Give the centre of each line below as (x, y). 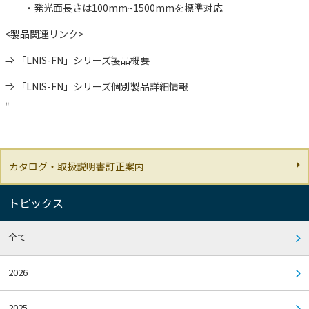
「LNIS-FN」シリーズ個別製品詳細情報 (102, 86)
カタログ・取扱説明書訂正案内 (77, 166)
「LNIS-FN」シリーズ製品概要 (83, 60)
